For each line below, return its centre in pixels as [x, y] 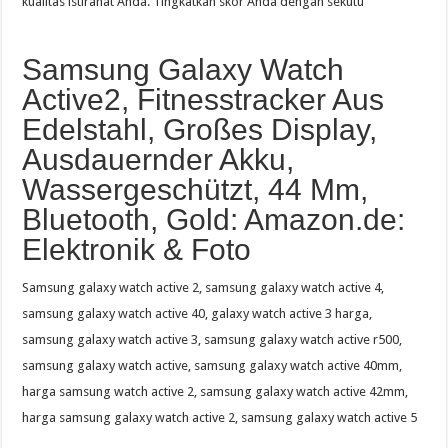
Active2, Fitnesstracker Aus [203, 99]
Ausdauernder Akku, [158, 159]
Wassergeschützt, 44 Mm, [195, 189]
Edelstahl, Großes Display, [200, 129]
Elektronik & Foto [137, 249]
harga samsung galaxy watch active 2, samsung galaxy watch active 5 [220, 417]
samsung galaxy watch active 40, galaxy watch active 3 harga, [197, 313]
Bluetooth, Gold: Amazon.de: [214, 219]
